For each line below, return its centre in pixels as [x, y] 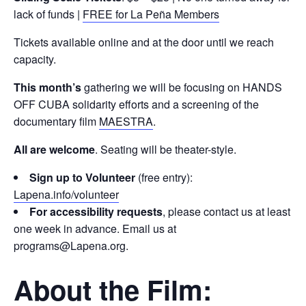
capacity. [35, 59]
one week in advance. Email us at [95, 228]
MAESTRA [126, 121]
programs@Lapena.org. [71, 246]
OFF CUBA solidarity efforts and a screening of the [136, 104]
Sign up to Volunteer [82, 177]
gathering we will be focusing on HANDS [182, 87]
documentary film [56, 121]
